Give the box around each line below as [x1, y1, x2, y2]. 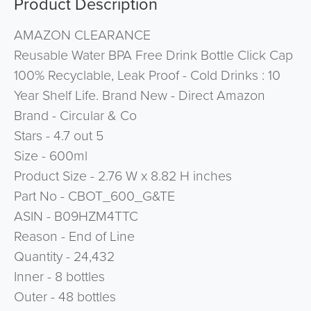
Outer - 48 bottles [13, 287, 116, 306]
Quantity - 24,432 [13, 246, 115, 266]
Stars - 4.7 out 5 [13, 126, 103, 145]
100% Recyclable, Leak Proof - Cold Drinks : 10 [13, 65, 280, 85]
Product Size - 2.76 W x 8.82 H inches [13, 166, 232, 185]
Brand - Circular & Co [13, 106, 137, 125]
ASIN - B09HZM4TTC [13, 206, 138, 226]
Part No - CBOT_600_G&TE [13, 186, 175, 205]
